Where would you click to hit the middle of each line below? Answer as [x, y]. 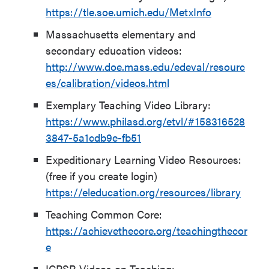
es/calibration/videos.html [107, 83]
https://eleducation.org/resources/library [143, 192]
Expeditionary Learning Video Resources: [144, 159]
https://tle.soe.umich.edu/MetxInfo [128, 12]
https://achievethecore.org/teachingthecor [147, 230]
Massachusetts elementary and [121, 34]
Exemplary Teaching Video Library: [128, 105]
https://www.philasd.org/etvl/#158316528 [145, 121]
